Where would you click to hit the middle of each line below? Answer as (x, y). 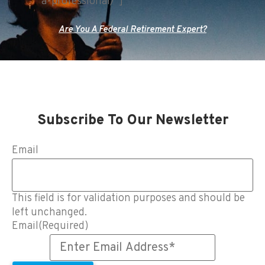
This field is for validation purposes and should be (128, 199)
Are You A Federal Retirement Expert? (132, 30)
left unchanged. (49, 213)
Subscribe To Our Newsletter (132, 121)
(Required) (64, 227)
